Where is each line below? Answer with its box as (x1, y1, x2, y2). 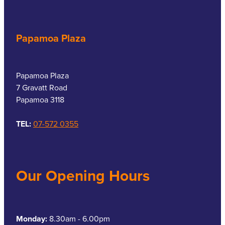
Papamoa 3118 (16, 93, 64, 105)
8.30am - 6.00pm (49, 212, 110, 224)
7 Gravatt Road (16, 81, 67, 93)
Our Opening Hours (16, 164, 150, 186)
